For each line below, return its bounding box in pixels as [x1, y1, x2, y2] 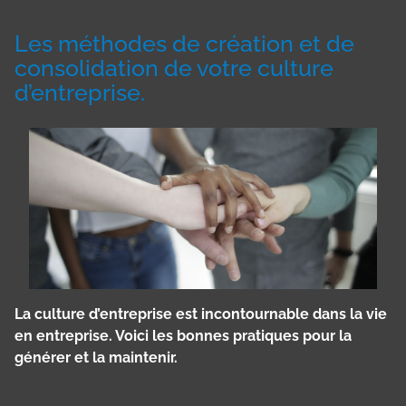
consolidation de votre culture [14, 54, 333, 82]
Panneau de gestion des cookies [14, 380, 224, 396]
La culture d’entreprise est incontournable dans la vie [14, 304, 387, 323]
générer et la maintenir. [14, 348, 178, 366]
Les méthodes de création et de [14, 30, 354, 57]
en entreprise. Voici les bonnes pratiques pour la [14, 326, 352, 344]
